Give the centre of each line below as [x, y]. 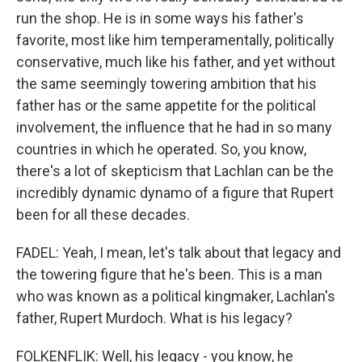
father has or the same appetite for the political [166, 105]
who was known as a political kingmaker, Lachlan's [176, 296]
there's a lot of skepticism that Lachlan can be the [175, 171]
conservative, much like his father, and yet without [176, 62]
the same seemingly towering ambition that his [166, 84]
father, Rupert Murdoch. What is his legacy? [154, 318]
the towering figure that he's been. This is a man [169, 274]
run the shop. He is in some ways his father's [160, 18]
